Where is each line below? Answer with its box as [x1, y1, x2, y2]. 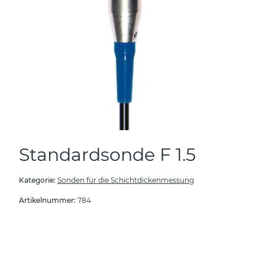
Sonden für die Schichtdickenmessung [57, 175, 194, 185]
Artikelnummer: [19, 195, 77, 205]
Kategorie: [19, 175, 57, 185]
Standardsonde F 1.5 [19, 143, 196, 166]
